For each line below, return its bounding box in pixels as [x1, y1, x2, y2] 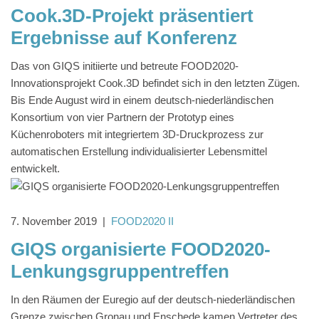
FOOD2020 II [111, 215, 174, 228]
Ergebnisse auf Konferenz [11, 27, 237, 49]
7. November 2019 [11, 215, 97, 228]
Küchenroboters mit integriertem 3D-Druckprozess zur [11, 128, 263, 141]
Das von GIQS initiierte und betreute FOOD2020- [11, 60, 239, 73]
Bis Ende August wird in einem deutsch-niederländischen [11, 94, 273, 107]
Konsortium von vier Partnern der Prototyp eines [11, 111, 234, 124]
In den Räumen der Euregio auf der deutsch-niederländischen [11, 293, 295, 306]
